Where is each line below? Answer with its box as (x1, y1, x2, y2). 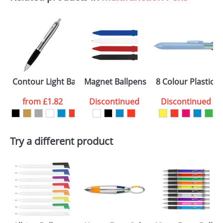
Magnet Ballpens (84, 76, 146, 87)
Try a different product (10, 134, 113, 148)
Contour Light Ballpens (12, 76, 98, 87)
